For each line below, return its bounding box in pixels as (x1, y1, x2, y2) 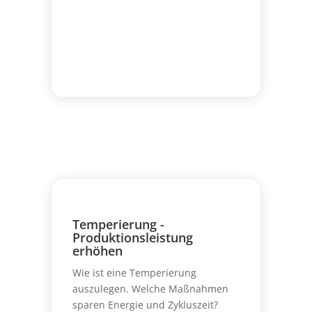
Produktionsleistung (72, 228, 193, 246)
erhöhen (72, 242, 123, 259)
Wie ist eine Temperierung (72, 265, 196, 279)
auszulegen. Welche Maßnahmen (72, 281, 228, 295)
